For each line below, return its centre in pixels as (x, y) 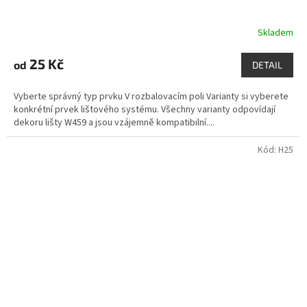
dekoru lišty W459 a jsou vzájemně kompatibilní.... (114, 123)
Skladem (275, 33)
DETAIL (267, 65)
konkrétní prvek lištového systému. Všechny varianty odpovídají (145, 110)
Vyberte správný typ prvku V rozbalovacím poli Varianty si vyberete (151, 97)
